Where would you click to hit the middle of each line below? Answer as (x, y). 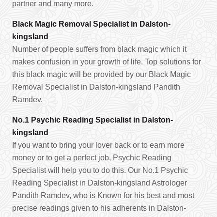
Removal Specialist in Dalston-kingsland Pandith (96, 87)
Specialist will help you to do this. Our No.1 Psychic (100, 170)
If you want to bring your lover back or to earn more (98, 145)
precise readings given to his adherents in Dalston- (99, 208)
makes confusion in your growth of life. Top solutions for (107, 62)
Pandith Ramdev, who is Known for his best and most (103, 195)
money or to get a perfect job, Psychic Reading (92, 158)
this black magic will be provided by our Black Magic (101, 74)
